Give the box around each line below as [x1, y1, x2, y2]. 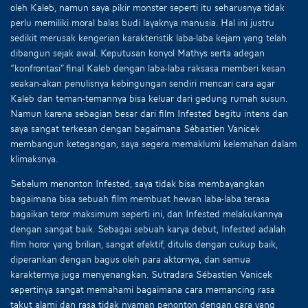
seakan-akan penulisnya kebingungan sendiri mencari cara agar [10, 77, 275, 89]
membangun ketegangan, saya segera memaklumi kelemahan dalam [10, 137, 297, 149]
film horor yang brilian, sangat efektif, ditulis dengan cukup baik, [10, 238, 278, 250]
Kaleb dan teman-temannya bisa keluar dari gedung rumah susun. [10, 92, 287, 104]
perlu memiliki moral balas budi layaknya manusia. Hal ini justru [10, 16, 274, 28]
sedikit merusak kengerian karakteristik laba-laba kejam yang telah [10, 32, 287, 43]
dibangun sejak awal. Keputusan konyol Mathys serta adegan [10, 47, 265, 58]
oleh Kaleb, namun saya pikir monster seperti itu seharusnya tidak [10, 1, 285, 13]
